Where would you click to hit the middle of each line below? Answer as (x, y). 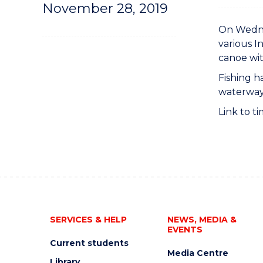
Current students (89, 243)
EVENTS (185, 230)
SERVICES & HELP (88, 220)
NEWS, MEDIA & (202, 220)
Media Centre (198, 253)
